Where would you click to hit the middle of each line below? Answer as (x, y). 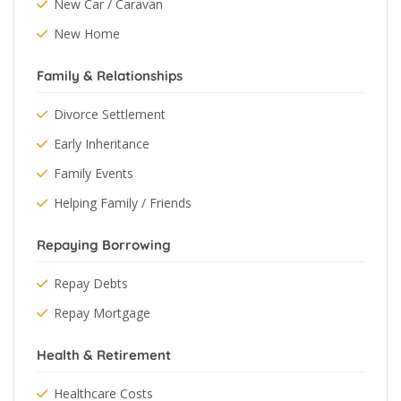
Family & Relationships (110, 76)
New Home (87, 34)
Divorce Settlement (110, 114)
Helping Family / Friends (123, 203)
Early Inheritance (102, 144)
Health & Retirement (104, 355)
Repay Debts (91, 283)
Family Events (94, 173)
